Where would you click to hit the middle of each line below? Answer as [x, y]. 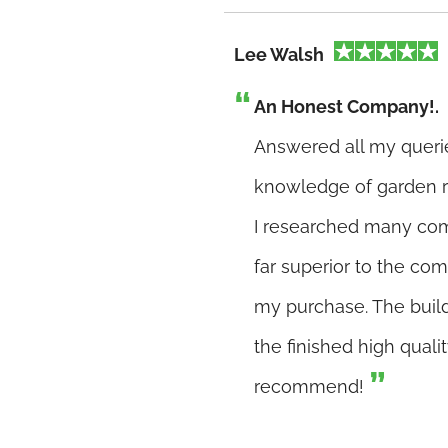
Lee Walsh [279, 54]
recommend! [309, 386]
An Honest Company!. [346, 106]
